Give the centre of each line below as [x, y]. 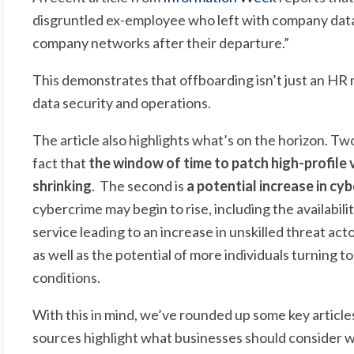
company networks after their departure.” [161, 42]
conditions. [67, 277]
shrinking [62, 185]
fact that [61, 162]
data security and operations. [122, 102]
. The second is [139, 185]
